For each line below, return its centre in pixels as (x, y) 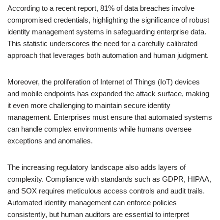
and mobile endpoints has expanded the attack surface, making (108, 93)
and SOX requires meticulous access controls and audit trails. (106, 191)
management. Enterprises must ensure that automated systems (110, 117)
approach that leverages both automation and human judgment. (108, 55)
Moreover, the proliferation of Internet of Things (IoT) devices (104, 82)
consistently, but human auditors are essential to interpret (98, 214)
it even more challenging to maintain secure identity (89, 105)
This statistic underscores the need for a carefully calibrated (102, 43)
